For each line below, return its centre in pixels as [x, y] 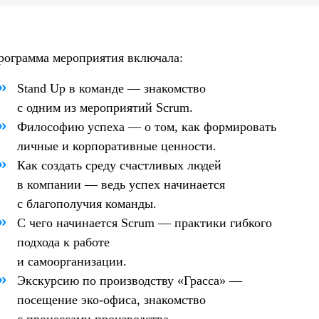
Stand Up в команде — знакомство [111, 88]
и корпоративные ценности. [139, 146]
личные [39, 146]
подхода [40, 242]
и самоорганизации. [72, 261]
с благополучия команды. [87, 204]
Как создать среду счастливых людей [119, 165]
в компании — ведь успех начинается [121, 184]
